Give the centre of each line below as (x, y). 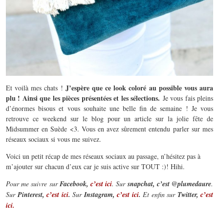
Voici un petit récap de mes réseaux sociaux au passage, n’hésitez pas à (103, 156)
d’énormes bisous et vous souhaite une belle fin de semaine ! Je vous (109, 108)
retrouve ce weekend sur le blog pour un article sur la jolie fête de (109, 119)
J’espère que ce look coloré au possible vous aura (139, 88)
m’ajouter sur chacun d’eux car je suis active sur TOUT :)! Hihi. (95, 166)
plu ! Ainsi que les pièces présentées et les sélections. (83, 98)
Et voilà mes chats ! (36, 88)
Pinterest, (32, 195)
